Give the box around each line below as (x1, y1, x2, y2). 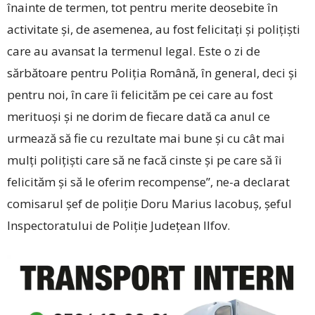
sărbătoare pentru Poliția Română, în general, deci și (7, 64, 297, 81)
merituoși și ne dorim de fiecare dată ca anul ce (7, 108, 270, 124)
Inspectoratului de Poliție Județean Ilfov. (7, 217, 230, 233)
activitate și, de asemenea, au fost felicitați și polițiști (7, 20, 300, 37)
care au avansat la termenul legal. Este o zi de (7, 42, 260, 59)
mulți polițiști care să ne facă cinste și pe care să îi (7, 151, 282, 168)
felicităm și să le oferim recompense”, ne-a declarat (7, 173, 290, 190)
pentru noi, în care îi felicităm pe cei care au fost (7, 86, 273, 103)
